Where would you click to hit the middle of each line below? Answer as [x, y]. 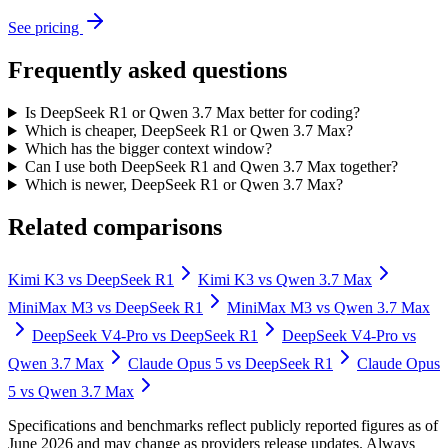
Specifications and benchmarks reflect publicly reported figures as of [223, 425]
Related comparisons [115, 227]
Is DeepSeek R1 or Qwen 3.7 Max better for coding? [192, 113]
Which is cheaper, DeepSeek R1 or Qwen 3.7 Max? [188, 131]
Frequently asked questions [147, 70]
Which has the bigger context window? [148, 149]
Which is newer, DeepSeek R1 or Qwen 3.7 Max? [183, 185]
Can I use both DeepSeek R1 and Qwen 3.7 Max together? [211, 167]
